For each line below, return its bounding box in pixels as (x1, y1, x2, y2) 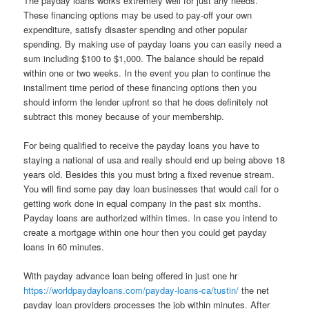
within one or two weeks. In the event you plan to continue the (23, 66, 271, 79)
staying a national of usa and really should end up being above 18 (23, 153, 286, 167)
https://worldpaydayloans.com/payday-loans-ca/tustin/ (23, 283, 239, 297)
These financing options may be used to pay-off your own (23, 8, 252, 21)
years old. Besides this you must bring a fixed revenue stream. (23, 168, 275, 181)
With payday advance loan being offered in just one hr (23, 269, 238, 283)
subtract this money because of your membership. (23, 109, 225, 123)
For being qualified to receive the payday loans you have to (23, 139, 260, 152)
